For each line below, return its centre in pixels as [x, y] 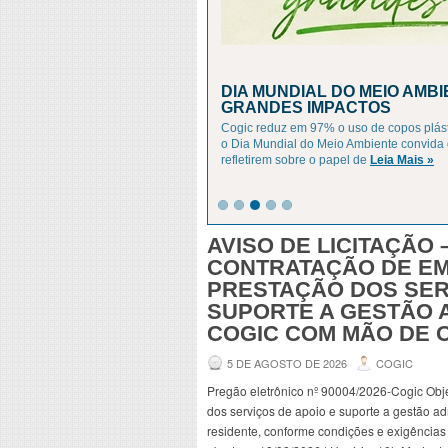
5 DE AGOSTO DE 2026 [287, 363]
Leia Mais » [402, 160]
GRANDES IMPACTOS [306, 107]
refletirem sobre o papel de [295, 160]
